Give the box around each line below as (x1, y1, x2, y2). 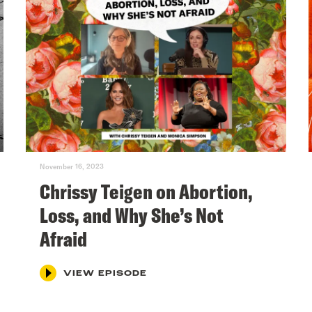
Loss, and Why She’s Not (40, 201, 224, 228)
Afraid (40, 225, 88, 252)
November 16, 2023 (40, 162, 104, 171)
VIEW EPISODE (63, 269, 148, 278)
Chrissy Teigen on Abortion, (40, 178, 253, 205)
